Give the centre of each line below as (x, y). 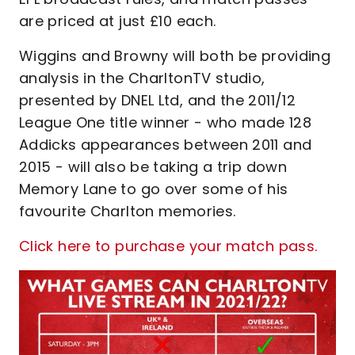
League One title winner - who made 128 (166, 122)
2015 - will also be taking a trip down (153, 167)
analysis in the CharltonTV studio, (142, 78)
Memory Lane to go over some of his (154, 189)
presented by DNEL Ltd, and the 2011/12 (158, 100)
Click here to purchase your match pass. (168, 246)
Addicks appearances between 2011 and (166, 145)
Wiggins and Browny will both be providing (175, 56)
